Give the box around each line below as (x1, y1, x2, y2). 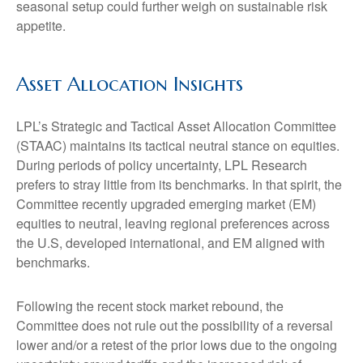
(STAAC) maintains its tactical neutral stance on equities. (16, 136, 340, 156)
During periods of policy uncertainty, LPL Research (16, 156, 307, 175)
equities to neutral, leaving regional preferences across (16, 214, 330, 233)
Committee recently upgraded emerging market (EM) (16, 194, 316, 214)
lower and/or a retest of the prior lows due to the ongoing (16, 335, 337, 355)
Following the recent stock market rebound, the (16, 297, 284, 316)
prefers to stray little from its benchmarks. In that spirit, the (16, 175, 342, 194)
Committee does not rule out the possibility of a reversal (16, 316, 333, 335)
